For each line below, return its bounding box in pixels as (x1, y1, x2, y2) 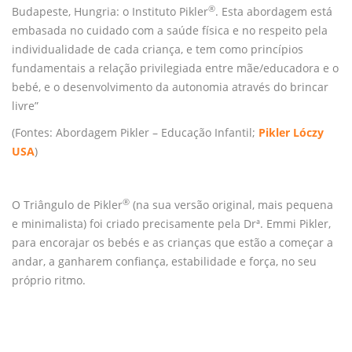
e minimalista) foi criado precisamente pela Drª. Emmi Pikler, (12, 215, 331, 231)
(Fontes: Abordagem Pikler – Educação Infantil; (12, 124, 258, 140)
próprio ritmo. (12, 272, 86, 288)
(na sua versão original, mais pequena (130, 196, 333, 212)
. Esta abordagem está (215, 3, 332, 19)
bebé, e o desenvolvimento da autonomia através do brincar (12, 79, 328, 94)
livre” (12, 97, 38, 113)
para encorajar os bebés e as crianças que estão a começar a (12, 234, 333, 250)
